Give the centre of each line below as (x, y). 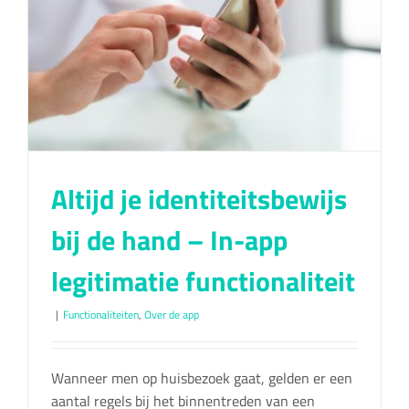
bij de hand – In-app (169, 240)
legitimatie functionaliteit (203, 281)
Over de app (172, 314)
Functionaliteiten (101, 314)
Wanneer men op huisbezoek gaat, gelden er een (202, 378)
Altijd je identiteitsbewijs (199, 199)
